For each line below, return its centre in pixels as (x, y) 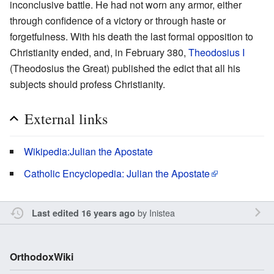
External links (66, 119)
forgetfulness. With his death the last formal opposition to (131, 37)
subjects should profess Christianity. (87, 84)
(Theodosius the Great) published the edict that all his (125, 68)
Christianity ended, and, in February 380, (99, 53)
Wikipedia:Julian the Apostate (88, 152)
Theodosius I (217, 53)
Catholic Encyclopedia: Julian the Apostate (117, 174)
